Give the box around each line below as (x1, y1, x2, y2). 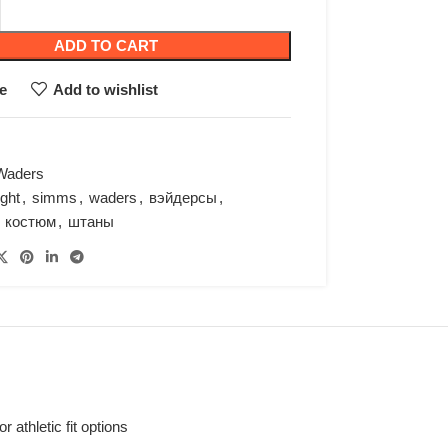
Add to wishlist (53, 80, 159, 98)
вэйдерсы (149, 189, 218, 206)
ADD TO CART (54, 37, 159, 54)
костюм (5, 213, 57, 230)
